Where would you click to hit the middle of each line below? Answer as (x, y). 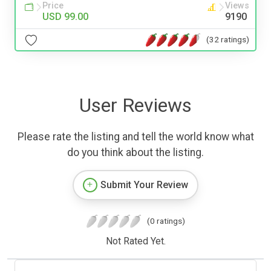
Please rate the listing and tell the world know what (135, 137)
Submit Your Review (144, 185)
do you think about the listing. (135, 153)
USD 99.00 (65, 17)
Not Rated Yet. (135, 241)
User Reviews (135, 106)
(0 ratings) (166, 221)
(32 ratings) (228, 39)
